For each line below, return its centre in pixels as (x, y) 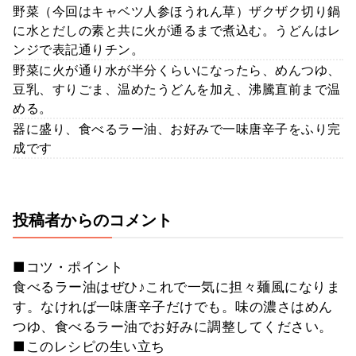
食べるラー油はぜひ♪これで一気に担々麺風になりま (176, 286)
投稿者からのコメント (93, 220)
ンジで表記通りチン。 (78, 49)
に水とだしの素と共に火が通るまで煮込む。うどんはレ (177, 30)
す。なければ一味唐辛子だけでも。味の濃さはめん (173, 306)
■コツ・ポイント (68, 267)
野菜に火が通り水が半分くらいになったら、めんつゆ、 (177, 70)
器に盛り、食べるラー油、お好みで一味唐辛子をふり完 (177, 128)
